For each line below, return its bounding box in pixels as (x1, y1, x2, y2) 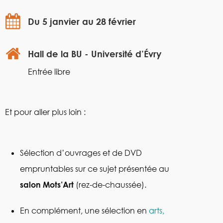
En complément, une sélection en (20, 205, 149, 216)
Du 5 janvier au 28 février (28, 16, 136, 27)
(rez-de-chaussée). (74, 179, 146, 190)
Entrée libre (28, 66, 70, 77)
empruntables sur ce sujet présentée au (20, 163, 169, 174)
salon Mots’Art (20, 179, 74, 190)
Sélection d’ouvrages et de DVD (20, 147, 142, 158)
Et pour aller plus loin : (5, 107, 86, 117)
